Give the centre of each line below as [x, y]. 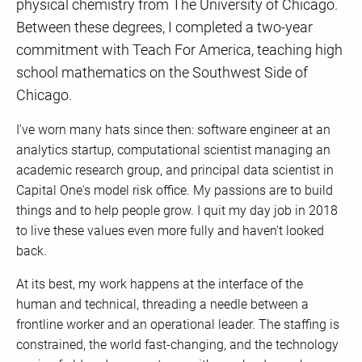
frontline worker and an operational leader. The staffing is [178, 325]
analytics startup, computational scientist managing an [173, 150]
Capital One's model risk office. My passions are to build [175, 191]
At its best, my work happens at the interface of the [160, 284]
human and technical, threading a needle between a [162, 305]
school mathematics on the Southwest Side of [162, 73]
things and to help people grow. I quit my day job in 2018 [177, 211]
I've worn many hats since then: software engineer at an [173, 130]
